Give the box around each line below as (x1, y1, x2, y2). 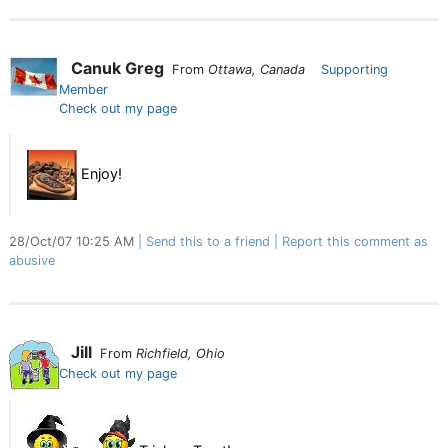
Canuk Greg (71, 58, 164, 78)
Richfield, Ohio (136, 346, 225, 361)
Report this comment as (282, 234, 428, 249)
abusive (9, 253, 55, 268)
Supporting (321, 62, 388, 77)
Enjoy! (77, 164, 122, 182)
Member (59, 82, 108, 97)
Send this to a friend (146, 234, 270, 249)
